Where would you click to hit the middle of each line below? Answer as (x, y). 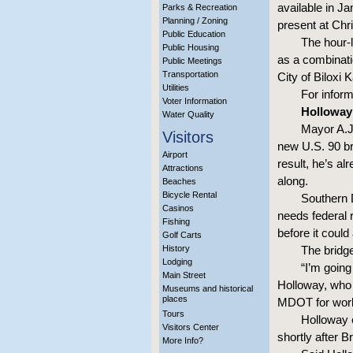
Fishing (176, 221)
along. (293, 181)
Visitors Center (191, 327)
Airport (175, 154)
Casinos (178, 208)
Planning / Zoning (195, 20)
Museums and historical (208, 288)
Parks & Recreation (200, 7)
